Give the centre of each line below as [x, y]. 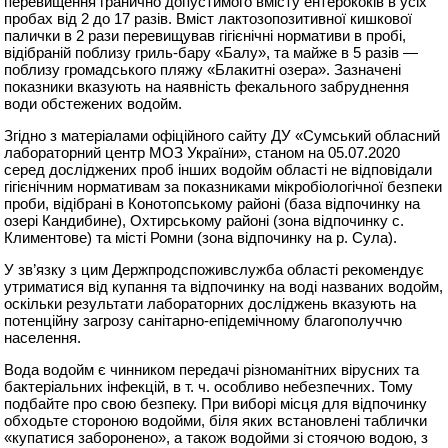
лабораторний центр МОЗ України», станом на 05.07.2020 [202, 152]
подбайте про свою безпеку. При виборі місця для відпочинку [216, 403]
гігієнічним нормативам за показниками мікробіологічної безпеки [223, 186]
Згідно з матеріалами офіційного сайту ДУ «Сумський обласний [222, 135]
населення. [43, 337]
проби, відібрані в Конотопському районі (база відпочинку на [212, 203]
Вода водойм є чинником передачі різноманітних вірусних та [212, 369]
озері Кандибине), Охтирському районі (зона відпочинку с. [204, 220]
